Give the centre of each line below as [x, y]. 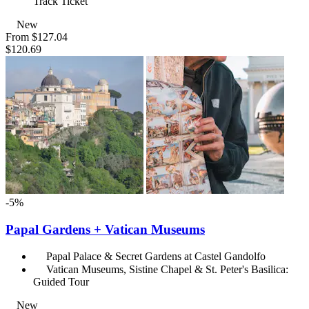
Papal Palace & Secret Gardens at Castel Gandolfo [156, 257]
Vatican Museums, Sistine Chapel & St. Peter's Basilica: [167, 270]
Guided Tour [61, 282]
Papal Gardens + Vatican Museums [105, 229]
